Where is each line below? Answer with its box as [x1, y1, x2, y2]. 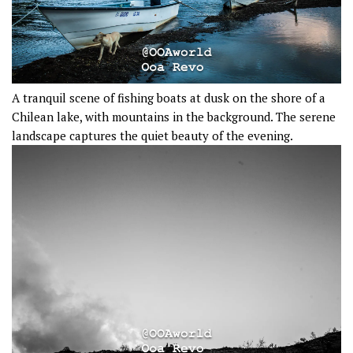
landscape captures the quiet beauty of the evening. [12, 127, 293, 143]
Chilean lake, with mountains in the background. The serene [12, 108, 336, 124]
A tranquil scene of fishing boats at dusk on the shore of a [12, 89, 325, 106]
